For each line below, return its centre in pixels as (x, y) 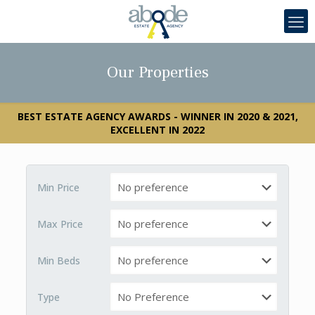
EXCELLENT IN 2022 (157, 130)
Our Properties (157, 72)
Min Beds (58, 261)
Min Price (58, 187)
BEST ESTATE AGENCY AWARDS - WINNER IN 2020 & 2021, (157, 116)
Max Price (60, 224)
